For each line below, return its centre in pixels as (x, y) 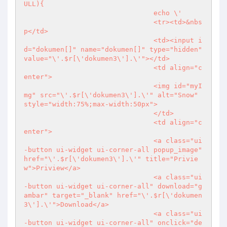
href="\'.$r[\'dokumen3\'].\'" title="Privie (111, 159)
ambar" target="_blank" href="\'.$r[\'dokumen (113, 195)
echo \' (89, 13)
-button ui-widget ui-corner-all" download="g (113, 186)
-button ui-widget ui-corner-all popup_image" (113, 150)
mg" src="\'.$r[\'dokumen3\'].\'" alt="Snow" (111, 95)
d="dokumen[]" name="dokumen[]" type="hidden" (113, 49)
